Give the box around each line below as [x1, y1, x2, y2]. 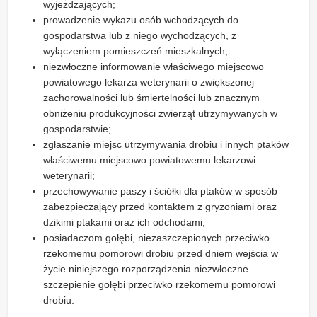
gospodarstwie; [43, 123, 112, 135]
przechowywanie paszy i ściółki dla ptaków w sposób [43, 185, 278, 197]
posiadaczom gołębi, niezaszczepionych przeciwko [43, 232, 270, 244]
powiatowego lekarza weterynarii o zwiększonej [43, 76, 255, 88]
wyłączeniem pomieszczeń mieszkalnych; [43, 45, 229, 57]
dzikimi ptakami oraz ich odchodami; [43, 217, 206, 229]
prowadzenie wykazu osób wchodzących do [43, 14, 239, 26]
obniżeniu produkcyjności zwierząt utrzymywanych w [43, 108, 278, 120]
